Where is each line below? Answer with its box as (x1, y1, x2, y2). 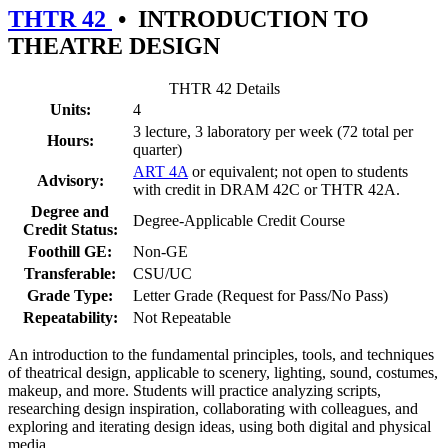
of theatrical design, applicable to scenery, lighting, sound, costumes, (8, 363, 438, 381)
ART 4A (133, 162, 188, 180)
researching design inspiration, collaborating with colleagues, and (8, 399, 418, 417)
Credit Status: (22, 220, 118, 238)
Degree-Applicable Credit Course (133, 211, 345, 229)
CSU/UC (133, 264, 192, 282)
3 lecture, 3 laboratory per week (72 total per (133, 122, 413, 140)
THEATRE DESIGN (8, 33, 220, 60)
